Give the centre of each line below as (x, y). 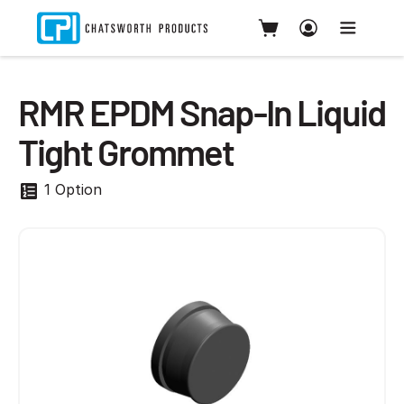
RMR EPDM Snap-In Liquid (202, 112)
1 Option (71, 189)
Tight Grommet (126, 151)
